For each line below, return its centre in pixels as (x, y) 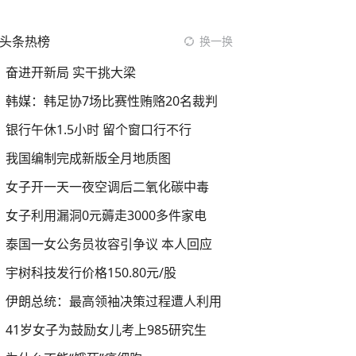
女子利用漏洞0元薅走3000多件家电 (106, 215)
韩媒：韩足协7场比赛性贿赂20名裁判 (112, 101)
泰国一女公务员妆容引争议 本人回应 (109, 244)
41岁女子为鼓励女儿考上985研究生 (106, 330)
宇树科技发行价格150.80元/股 (91, 273)
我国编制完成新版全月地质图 (88, 158)
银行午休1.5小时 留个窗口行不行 (99, 130)
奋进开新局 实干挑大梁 (71, 72)
